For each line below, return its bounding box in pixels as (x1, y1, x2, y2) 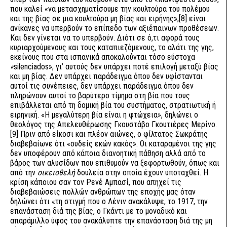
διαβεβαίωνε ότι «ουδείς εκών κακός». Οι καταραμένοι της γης (10, 139, 216, 148)
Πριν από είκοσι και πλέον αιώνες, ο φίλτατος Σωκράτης (18, 129, 208, 139)
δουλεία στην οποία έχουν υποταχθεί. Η (75, 168, 208, 177)
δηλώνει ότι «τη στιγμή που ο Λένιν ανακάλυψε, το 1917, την (10, 197, 208, 206)
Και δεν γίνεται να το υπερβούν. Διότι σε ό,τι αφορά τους (10, 33, 200, 43)
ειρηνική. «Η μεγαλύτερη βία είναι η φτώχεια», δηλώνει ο (10, 110, 198, 120)
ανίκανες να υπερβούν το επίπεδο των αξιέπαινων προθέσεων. (10, 23, 219, 33)
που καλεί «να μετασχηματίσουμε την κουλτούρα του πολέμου (10, 4, 210, 14)
